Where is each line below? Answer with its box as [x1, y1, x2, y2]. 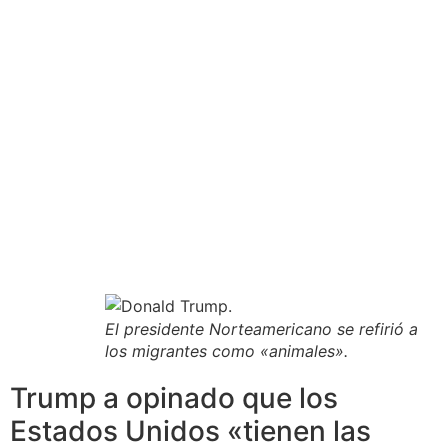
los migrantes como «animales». [105, 341, 348, 362]
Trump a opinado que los [10, 381, 338, 416]
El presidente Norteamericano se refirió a [105, 319, 418, 340]
